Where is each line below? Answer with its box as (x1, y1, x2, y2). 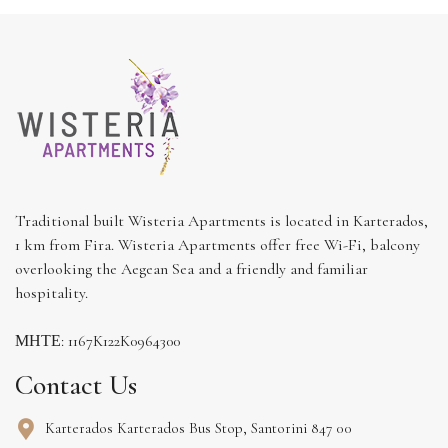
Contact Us (15, 367, 137, 402)
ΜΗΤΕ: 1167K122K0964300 (15, 330, 180, 351)
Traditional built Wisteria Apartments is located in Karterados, (15, 210, 428, 231)
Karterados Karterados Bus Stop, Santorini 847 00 (45, 418, 352, 437)
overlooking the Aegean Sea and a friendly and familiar (15, 258, 368, 279)
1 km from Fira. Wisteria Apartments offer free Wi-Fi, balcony (15, 234, 420, 255)
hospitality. (15, 282, 88, 303)
